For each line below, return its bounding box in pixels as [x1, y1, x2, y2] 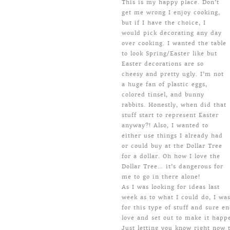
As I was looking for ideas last [122, 184, 220, 190]
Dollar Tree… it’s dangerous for [122, 163, 223, 170]
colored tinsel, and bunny [122, 91, 204, 98]
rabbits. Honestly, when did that [122, 102, 226, 108]
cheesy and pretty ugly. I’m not [122, 71, 224, 78]
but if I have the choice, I [122, 20, 206, 26]
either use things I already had [122, 132, 223, 139]
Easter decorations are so [122, 61, 204, 67]
